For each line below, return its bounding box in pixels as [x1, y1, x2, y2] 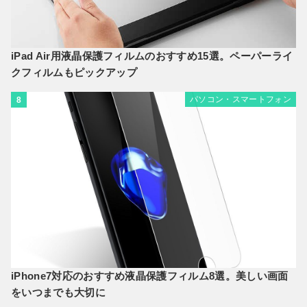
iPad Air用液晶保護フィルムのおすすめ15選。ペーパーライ [11, 49, 293, 62]
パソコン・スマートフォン [190, 94, 291, 104]
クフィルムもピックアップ [11, 66, 137, 78]
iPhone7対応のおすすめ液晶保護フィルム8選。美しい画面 [11, 269, 288, 282]
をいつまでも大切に [11, 286, 106, 298]
